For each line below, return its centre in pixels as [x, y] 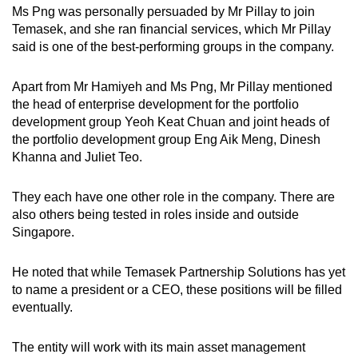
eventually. [42, 308]
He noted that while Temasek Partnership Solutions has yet [179, 272]
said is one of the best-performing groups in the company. [173, 47]
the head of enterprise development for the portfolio [155, 105]
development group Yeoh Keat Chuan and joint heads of [171, 122]
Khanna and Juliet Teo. [79, 157]
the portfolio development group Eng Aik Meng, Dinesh [166, 140]
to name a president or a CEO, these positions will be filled [177, 290]
